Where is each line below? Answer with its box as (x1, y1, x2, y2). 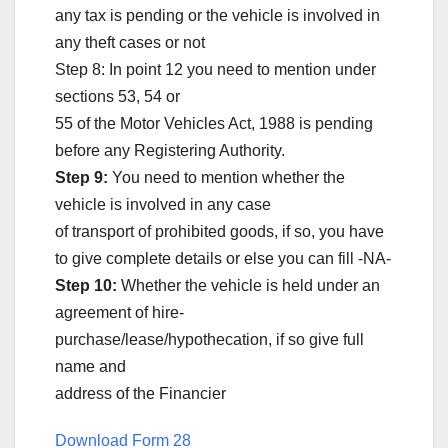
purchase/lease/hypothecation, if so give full (55, 330, 364, 348)
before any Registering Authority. (55, 141, 285, 159)
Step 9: (55, 168, 108, 186)
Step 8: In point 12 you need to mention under (55, 60, 376, 78)
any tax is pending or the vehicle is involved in (55, 6, 380, 24)
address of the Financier (55, 384, 226, 402)
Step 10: (55, 276, 117, 294)
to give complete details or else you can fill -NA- (55, 249, 391, 267)
